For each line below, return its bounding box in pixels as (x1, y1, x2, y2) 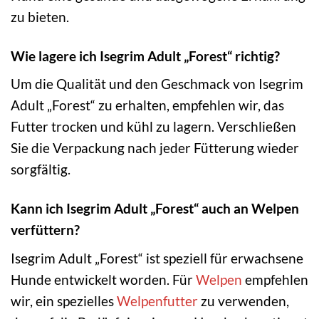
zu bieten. (11, 8, 69, 25)
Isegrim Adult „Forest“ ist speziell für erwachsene (11, 249, 303, 266)
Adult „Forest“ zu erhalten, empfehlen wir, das (11, 97, 284, 114)
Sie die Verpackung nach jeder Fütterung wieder (11, 140, 299, 157)
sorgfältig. (11, 161, 70, 178)
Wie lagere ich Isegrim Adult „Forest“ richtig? (11, 47, 280, 64)
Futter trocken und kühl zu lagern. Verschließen (11, 118, 296, 135)
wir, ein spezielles (11, 292, 117, 309)
